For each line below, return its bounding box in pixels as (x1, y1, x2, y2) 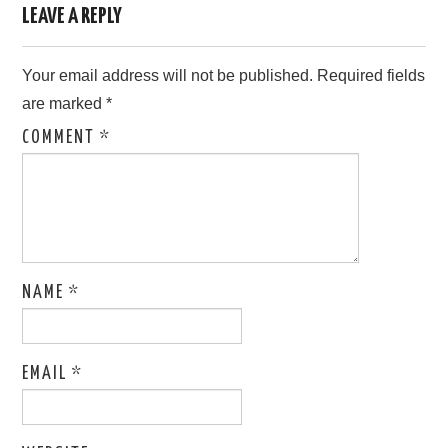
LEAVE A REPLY (22, 4, 123, 28)
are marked (22, 94, 107, 112)
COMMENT (22, 128, 101, 147)
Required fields (317, 66, 426, 84)
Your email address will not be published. (22, 66, 314, 84)
